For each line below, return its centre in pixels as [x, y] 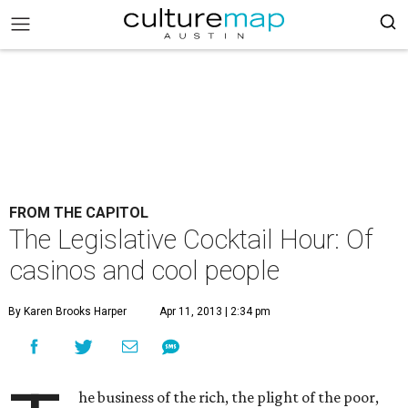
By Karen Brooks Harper [67, 311]
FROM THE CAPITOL [79, 213]
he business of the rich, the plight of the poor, [229, 397]
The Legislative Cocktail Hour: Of [191, 240]
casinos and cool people [144, 270]
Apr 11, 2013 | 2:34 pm [215, 311]
